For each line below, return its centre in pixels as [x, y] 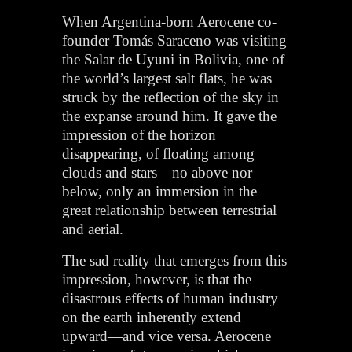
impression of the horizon [139, 134]
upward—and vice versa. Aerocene [167, 335]
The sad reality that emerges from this [175, 260]
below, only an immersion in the [160, 191]
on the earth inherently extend [152, 317]
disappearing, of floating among [159, 153]
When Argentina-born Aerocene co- [170, 21]
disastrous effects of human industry [170, 298]
